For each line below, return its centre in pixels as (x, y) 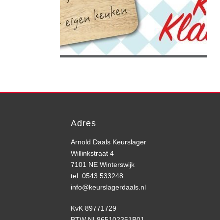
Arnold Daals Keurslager (109, 142)
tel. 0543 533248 (97, 176)
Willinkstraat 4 (92, 153)
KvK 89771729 (94, 208)
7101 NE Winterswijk (103, 165)
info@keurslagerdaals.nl (108, 187)
